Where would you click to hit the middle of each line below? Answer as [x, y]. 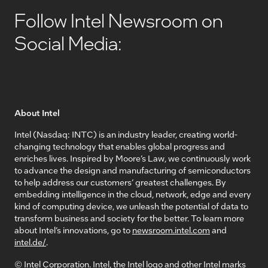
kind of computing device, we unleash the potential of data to [131, 206]
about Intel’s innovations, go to [73, 230]
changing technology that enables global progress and [120, 146]
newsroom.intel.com [171, 230]
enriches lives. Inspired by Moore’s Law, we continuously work [133, 158]
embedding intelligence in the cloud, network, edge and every [133, 194]
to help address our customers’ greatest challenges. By [120, 182]
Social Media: [68, 43]
